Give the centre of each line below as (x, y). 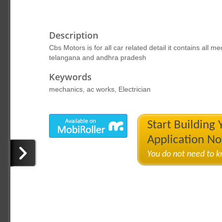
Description (73, 35)
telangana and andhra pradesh (97, 57)
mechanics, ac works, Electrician (100, 89)
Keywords (70, 77)
